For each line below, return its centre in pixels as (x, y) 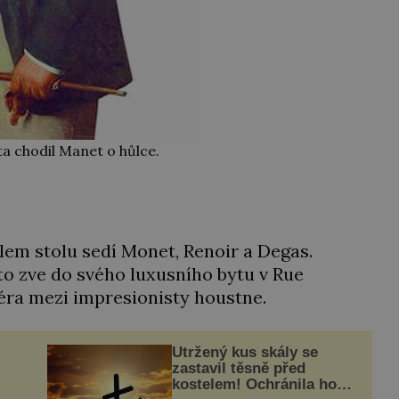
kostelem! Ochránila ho (254, 384)
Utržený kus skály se (244, 352)
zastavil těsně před (238, 368)
